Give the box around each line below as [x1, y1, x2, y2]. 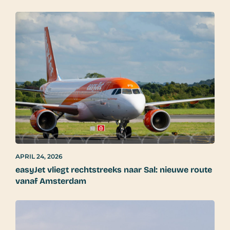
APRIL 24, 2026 [15, 152, 63, 160]
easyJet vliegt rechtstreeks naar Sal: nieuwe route [15, 164, 212, 175]
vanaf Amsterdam [15, 176, 86, 186]
